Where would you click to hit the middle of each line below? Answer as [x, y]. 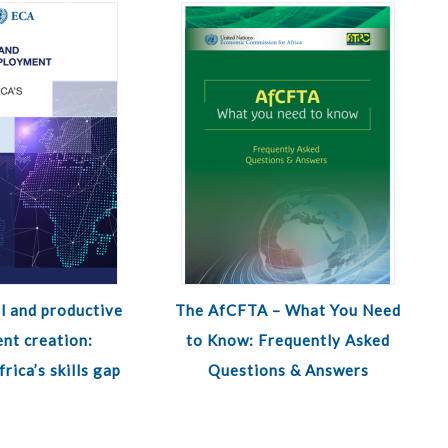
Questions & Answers [288, 370]
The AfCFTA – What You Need [288, 310]
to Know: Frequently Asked [288, 340]
